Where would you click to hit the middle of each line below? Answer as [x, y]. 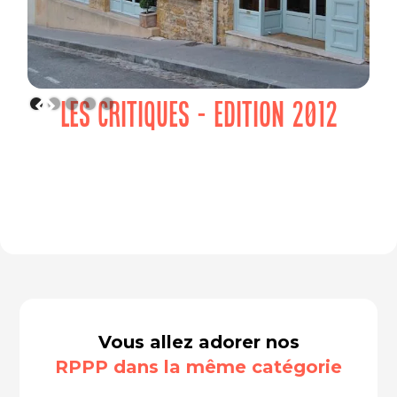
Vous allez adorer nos [198, 342]
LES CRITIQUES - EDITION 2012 [198, 114]
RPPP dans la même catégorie [198, 367]
